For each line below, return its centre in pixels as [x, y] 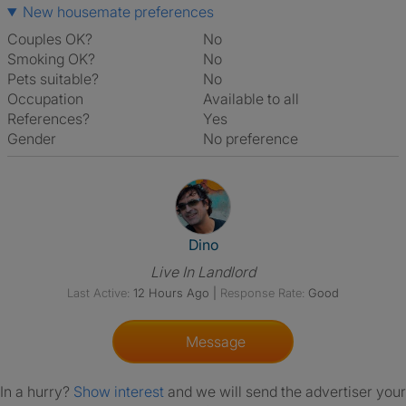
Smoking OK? [51, 59]
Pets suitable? [53, 79]
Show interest [121, 391]
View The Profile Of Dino [283, 242]
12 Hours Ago [171, 293]
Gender [32, 139]
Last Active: [98, 293]
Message [212, 342]
